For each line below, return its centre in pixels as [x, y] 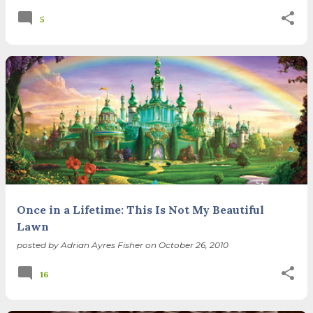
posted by [39, 245]
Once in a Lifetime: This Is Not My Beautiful [140, 209]
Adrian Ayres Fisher [102, 245]
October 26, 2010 [194, 245]
